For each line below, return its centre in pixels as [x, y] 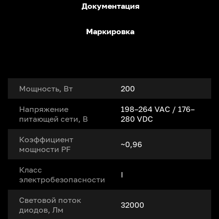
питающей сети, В [54, 119]
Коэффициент [46, 139]
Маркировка [110, 31]
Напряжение [44, 109]
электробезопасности [62, 179]
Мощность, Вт [46, 88]
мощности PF [45, 149]
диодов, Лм [41, 209]
